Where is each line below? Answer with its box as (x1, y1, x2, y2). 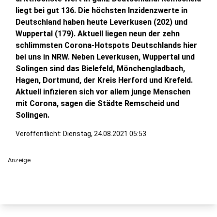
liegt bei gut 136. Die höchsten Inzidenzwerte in (15, 6, 187, 15)
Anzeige (8, 156, 31, 164)
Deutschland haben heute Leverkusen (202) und (15, 17, 187, 27)
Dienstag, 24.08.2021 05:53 (63, 130, 146, 138)
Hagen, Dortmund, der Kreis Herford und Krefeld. (15, 76, 193, 85)
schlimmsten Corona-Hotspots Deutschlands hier (15, 41, 197, 50)
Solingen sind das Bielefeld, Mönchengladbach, (15, 64, 185, 73)
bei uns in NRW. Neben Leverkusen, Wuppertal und (15, 52, 195, 62)
